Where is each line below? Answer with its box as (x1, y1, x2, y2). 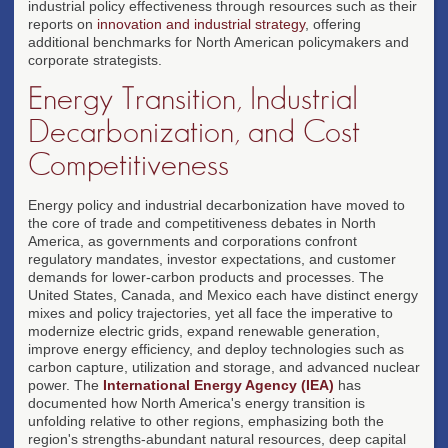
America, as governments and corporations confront (28, 232, 357, 249)
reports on (28, 15, 97, 32)
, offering (305, 15, 361, 32)
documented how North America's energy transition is (28, 394, 365, 411)
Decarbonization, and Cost (28, 115, 360, 148)
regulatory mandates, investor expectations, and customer (28, 250, 396, 267)
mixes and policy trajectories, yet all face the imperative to (28, 304, 393, 321)
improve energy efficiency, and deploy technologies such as (28, 340, 404, 357)
